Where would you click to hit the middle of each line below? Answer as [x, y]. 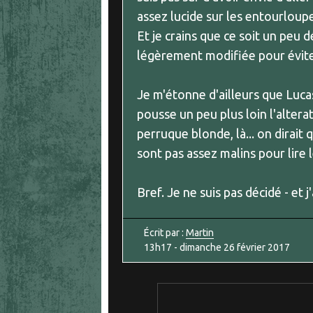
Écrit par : [165, 233]
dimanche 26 [207, 248]
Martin [200, 233]
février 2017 [263, 248]
